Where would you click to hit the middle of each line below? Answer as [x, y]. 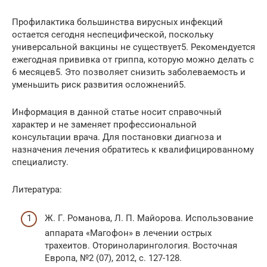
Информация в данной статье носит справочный [117, 112]
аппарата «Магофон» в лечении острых [128, 233]
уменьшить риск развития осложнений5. [99, 84]
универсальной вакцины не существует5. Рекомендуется [133, 47]
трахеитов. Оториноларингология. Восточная [141, 246]
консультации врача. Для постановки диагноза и [117, 137]
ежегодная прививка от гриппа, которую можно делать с [133, 59]
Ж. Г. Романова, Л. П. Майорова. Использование [149, 218]
